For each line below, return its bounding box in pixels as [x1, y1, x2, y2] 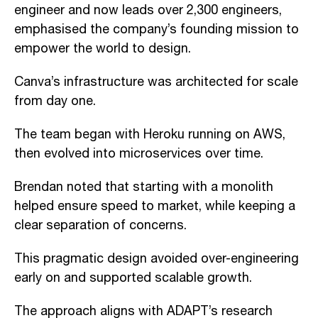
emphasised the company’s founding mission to [14, 19, 299, 40]
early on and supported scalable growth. [14, 268, 252, 288]
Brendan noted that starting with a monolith [14, 177, 273, 197]
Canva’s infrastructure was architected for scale [14, 72, 298, 92]
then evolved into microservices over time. [14, 143, 263, 164]
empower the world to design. [14, 38, 191, 59]
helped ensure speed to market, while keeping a [14, 196, 295, 216]
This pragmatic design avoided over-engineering [14, 248, 299, 269]
